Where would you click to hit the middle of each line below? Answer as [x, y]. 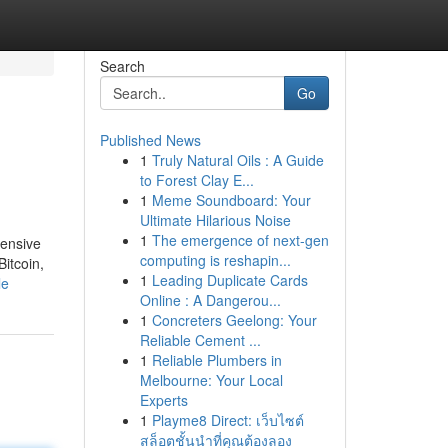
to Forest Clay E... [196, 180]
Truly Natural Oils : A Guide [237, 160]
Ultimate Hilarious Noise [215, 220]
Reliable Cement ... [200, 340]
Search [122, 66]
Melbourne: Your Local [211, 380]
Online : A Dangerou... [210, 300]
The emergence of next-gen [240, 240]
